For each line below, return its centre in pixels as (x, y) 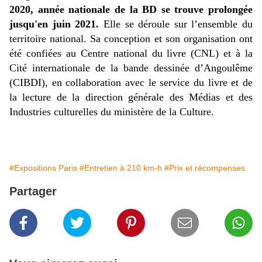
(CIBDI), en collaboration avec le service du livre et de (131, 83)
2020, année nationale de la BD (83, 10)
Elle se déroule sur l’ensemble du (176, 24)
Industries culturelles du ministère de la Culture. (112, 112)
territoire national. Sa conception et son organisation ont (131, 39)
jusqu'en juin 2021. (54, 24)
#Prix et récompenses (205, 168)
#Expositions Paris (43, 168)
